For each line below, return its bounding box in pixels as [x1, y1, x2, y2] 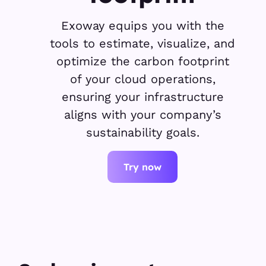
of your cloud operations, [69, 72, 216, 86]
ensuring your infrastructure [61, 90, 224, 104]
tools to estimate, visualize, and [50, 36, 235, 50]
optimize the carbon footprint [56, 54, 229, 68]
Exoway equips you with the [61, 18, 224, 33]
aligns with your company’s [64, 107, 221, 122]
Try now [123, 161, 161, 173]
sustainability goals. [85, 125, 199, 140]
